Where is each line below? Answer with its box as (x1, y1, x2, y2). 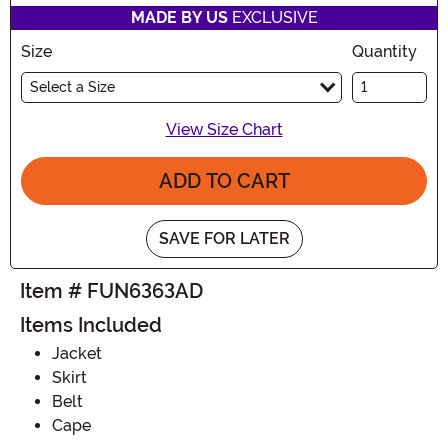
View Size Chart (165, 119, 283, 139)
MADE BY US (130, 7, 228, 27)
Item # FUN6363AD (20, 278, 203, 303)
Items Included (20, 312, 162, 337)
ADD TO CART (158, 168, 290, 193)
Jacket (52, 343, 102, 363)
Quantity (352, 41, 417, 61)
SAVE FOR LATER (158, 228, 290, 248)
